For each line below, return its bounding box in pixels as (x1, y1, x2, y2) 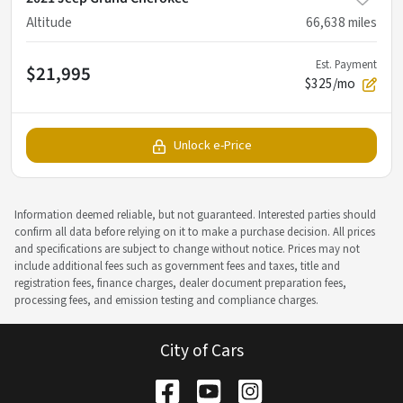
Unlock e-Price (173, 136, 252, 156)
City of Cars (159, 338, 244, 364)
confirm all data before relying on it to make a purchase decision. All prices (14, 224, 375, 241)
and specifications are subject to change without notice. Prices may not (14, 241, 360, 258)
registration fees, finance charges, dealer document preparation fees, (14, 275, 346, 292)
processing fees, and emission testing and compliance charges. (14, 292, 318, 309)
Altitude (26, 13, 72, 33)
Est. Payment (316, 57, 377, 74)
